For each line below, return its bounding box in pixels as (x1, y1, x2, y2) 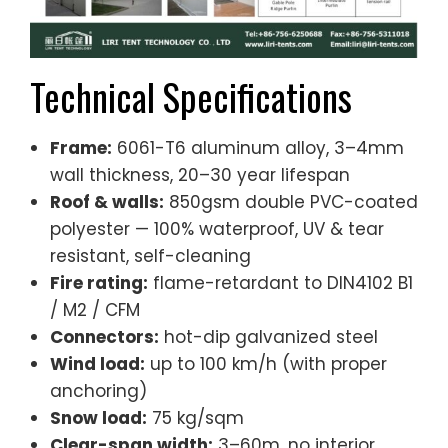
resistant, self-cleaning (50, 243, 251, 268)
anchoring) (50, 378, 147, 403)
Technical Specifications (30, 68, 352, 124)
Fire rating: (50, 270, 148, 295)
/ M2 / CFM (50, 297, 140, 322)
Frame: (50, 135, 112, 160)
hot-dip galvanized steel (159, 324, 378, 349)
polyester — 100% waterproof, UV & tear (50, 216, 384, 241)
